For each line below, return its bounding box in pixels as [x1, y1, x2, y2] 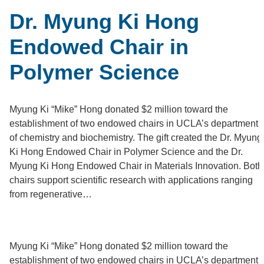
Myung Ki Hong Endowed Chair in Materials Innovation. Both [9, 160, 263, 171]
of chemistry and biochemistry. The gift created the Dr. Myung [9, 132, 262, 143]
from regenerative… [9, 189, 92, 199]
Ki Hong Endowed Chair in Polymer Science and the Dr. [9, 146, 243, 157]
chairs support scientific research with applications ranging [9, 174, 253, 185]
